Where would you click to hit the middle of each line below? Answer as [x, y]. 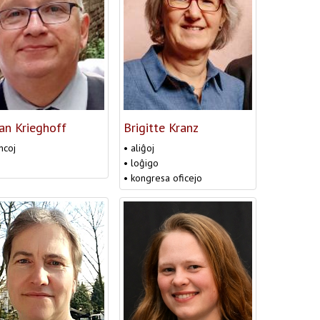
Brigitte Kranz [161, 127]
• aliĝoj [139, 147]
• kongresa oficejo [163, 177]
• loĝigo [141, 162]
